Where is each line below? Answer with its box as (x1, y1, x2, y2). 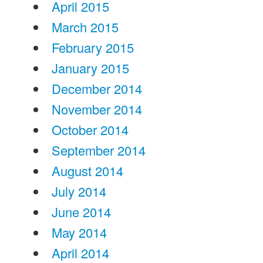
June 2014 (51, 203, 111, 221)
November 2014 (51, 100, 142, 118)
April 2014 (51, 244, 109, 262)
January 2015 (51, 59, 129, 77)
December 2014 (51, 79, 142, 97)
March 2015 (51, 18, 119, 36)
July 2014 (51, 182, 106, 200)
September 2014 (51, 141, 146, 159)
